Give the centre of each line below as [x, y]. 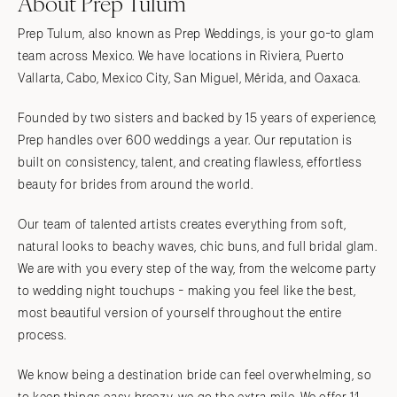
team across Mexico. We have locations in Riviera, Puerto [181, 56]
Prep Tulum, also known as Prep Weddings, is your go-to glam [196, 34]
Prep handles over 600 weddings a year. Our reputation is [185, 140]
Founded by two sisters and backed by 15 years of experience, [197, 118]
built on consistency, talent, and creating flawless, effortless [190, 162]
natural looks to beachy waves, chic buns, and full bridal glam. [198, 246]
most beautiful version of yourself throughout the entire [180, 313]
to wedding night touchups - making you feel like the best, [187, 291]
